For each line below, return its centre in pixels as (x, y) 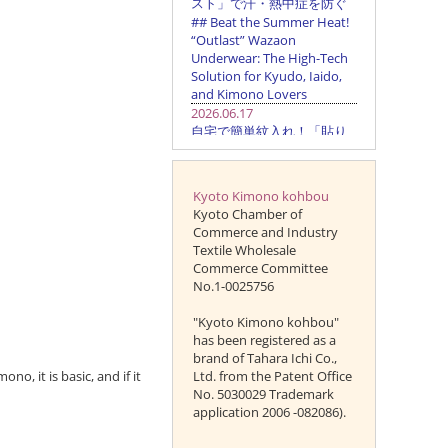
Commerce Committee (260, 268)
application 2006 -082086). (269, 412)
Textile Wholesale (244, 250)
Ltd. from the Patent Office (272, 376)
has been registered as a (264, 340)
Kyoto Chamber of (247, 214)
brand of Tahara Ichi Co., (264, 358)
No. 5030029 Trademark (263, 394)
